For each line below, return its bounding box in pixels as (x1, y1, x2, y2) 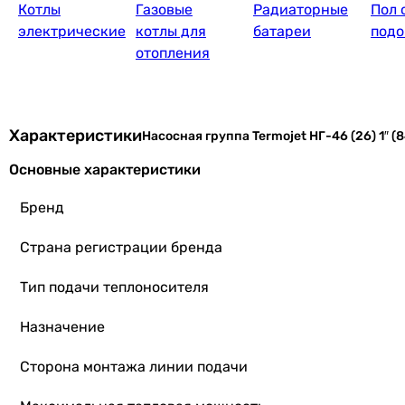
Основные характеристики (9, 161, 201, 178)
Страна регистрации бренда (20, 239, 222, 256)
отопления (136, 44, 210, 61)
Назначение (20, 318, 105, 335)
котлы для (136, 23, 206, 40)
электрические (18, 23, 126, 40)
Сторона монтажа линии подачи (20, 358, 248, 375)
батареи (253, 23, 311, 40)
